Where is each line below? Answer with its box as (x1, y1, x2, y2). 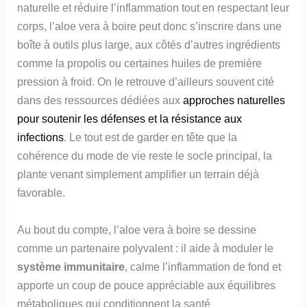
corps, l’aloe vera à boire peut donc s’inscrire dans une (17, 20, 282, 33)
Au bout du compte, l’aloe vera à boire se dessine (17, 223, 257, 236)
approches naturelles (183, 94, 286, 107)
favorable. (17, 186, 66, 199)
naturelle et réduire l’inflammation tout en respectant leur (17, 1, 290, 14)
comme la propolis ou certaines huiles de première (17, 57, 262, 70)
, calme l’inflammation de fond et (125, 260, 282, 273)
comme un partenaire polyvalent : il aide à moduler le (17, 241, 274, 254)
